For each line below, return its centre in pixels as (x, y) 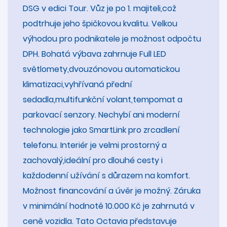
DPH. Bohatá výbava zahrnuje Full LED (94, 54)
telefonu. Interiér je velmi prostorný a (95, 145)
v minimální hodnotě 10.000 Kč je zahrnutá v (109, 206)
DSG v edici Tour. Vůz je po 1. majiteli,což (100, 8)
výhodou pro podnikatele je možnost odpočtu (112, 39)
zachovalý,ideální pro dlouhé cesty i (93, 160)
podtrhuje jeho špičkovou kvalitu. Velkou (100, 23)
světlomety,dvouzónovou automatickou (101, 69)
